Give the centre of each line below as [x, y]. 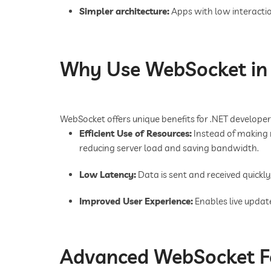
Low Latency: [108, 174]
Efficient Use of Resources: [135, 133]
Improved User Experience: [136, 201]
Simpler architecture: [124, 11]
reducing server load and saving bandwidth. [169, 148]
